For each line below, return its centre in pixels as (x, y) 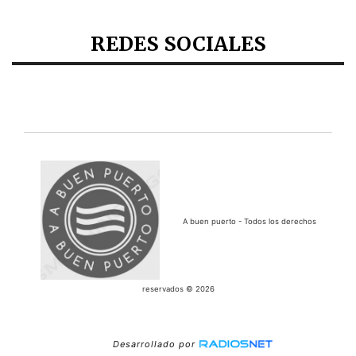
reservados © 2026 (178, 288)
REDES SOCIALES (178, 44)
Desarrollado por (154, 344)
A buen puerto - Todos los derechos (249, 222)
